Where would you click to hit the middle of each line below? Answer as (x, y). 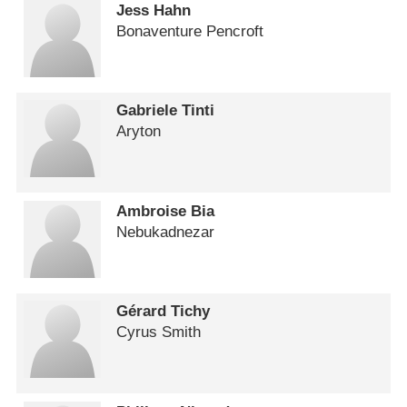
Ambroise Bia (166, 211)
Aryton (139, 132)
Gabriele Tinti (166, 111)
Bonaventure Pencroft (190, 31)
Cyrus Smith (159, 333)
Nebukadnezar (166, 232)
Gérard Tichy (164, 312)
